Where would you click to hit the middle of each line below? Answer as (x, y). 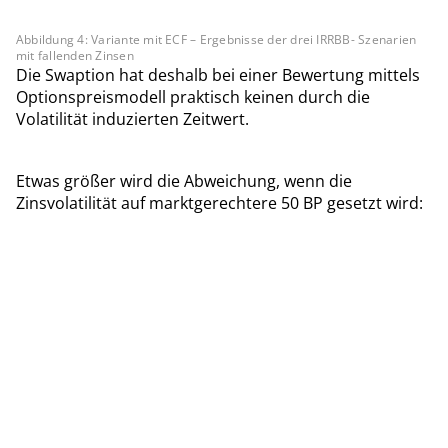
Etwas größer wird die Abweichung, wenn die (184, 181)
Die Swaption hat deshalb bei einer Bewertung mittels (218, 75)
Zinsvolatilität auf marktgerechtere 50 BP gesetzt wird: (219, 203)
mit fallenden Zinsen (75, 56)
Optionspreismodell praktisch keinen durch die (193, 97)
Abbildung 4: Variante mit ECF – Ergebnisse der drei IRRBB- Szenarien (216, 40)
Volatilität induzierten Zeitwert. (132, 119)
